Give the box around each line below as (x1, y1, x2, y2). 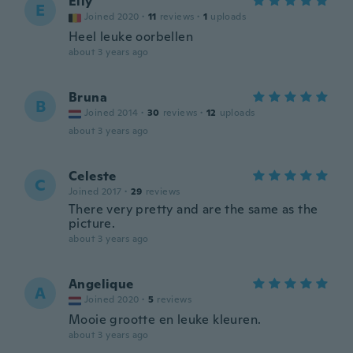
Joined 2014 (84, 106, 139, 119)
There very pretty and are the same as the (69, 201, 318, 217)
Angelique (69, 276, 134, 292)
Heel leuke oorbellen (69, 28, 193, 45)
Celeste (69, 168, 117, 184)
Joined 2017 (69, 185, 122, 198)
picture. (69, 215, 116, 232)
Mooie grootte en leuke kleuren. (69, 311, 262, 328)
